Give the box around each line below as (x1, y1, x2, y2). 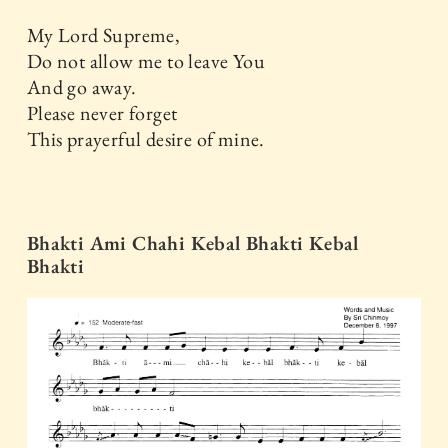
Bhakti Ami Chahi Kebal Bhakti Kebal (26, 230, 359, 257)
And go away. (26, 74, 137, 101)
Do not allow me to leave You (26, 48, 266, 75)
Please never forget (26, 100, 178, 127)
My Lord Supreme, (26, 22, 181, 49)
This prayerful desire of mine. (26, 126, 265, 153)
